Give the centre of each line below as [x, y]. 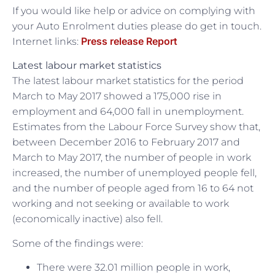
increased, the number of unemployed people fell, [134, 173]
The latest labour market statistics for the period [128, 81]
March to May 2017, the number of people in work [132, 158]
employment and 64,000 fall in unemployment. [128, 112]
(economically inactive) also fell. [87, 219]
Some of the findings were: [78, 243]
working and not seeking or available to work [121, 204]
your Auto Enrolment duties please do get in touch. [137, 26]
